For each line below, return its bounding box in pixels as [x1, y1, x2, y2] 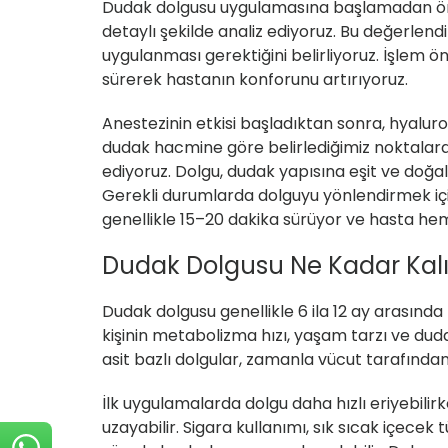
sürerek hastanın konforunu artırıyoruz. [102, 68, 408, 92]
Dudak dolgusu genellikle [102, 300, 298, 324]
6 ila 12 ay [298, 300, 370, 324]
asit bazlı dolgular [102, 348, 239, 372]
